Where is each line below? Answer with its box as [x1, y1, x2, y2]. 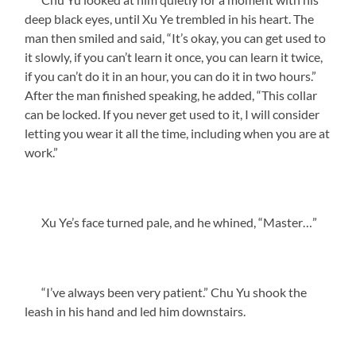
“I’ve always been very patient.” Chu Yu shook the [25, 284, 308, 300]
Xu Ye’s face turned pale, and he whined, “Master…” [25, 214, 318, 230]
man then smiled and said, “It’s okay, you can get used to [25, 29, 327, 45]
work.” [25, 144, 59, 160]
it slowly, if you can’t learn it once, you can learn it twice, [25, 48, 323, 64]
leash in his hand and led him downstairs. [25, 303, 246, 319]
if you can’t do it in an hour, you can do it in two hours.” [25, 68, 317, 83]
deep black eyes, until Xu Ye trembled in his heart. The [25, 10, 315, 26]
